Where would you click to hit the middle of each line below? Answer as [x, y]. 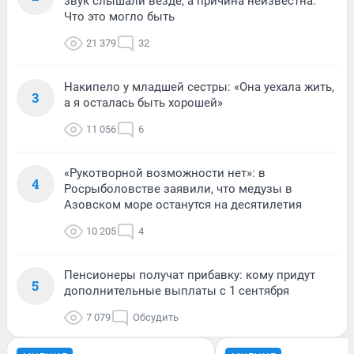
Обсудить [156, 317]
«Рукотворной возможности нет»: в [165, 173]
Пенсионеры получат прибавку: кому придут [190, 275]
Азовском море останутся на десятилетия [183, 204]
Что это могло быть [119, 16]
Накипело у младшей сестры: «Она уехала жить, [199, 87]
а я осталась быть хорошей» [143, 102]
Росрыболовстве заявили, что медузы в [178, 188]
